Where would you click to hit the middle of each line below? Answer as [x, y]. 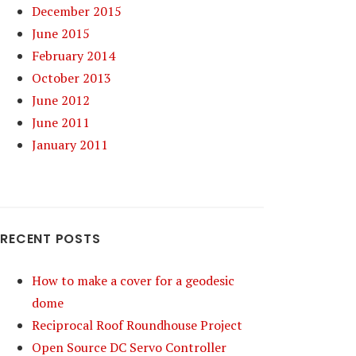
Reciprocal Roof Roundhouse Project [137, 325]
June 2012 [61, 100]
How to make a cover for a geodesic [133, 281]
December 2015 [77, 11]
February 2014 [74, 56]
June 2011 [61, 122]
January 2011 [70, 145]
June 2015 [61, 33]
